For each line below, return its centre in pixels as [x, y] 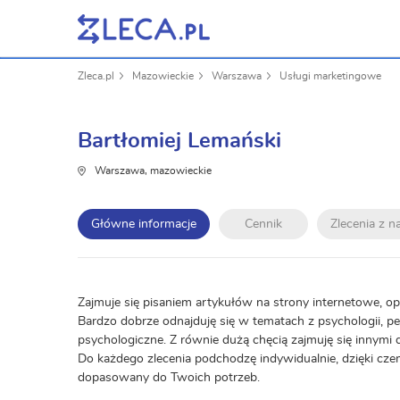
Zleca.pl [96, 76]
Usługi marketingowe [330, 76]
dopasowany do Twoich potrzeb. [169, 378]
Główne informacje [144, 224]
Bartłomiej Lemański [179, 141]
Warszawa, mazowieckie [153, 171]
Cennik [263, 224]
